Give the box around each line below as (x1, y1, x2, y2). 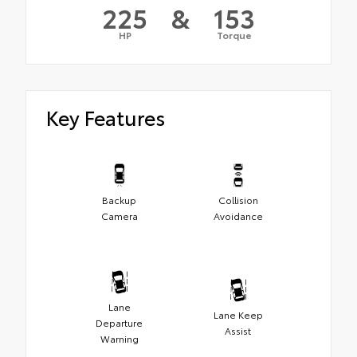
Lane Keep (213, 308, 263, 322)
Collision (218, 193, 258, 207)
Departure (96, 316, 143, 330)
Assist (225, 324, 251, 338)
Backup (102, 193, 136, 207)
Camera (100, 209, 138, 223)
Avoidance (213, 209, 263, 223)
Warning (100, 331, 139, 346)
